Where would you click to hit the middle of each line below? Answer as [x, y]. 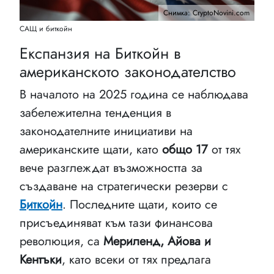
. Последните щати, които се [140, 204]
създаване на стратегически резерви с [124, 186]
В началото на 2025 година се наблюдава [134, 94]
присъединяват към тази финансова [116, 223]
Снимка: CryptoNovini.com [206, 13]
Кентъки [41, 259]
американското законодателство [128, 71]
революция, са [61, 241]
